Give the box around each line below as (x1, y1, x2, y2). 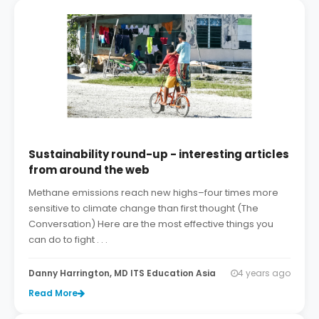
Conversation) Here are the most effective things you (28, 217, 273, 231)
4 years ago (238, 267, 291, 280)
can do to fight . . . (28, 233, 108, 247)
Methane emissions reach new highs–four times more (28, 186, 278, 200)
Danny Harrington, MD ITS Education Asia (28, 267, 216, 280)
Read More (28, 287, 78, 300)
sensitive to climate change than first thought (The (28, 202, 258, 216)
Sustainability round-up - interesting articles (28, 147, 289, 162)
